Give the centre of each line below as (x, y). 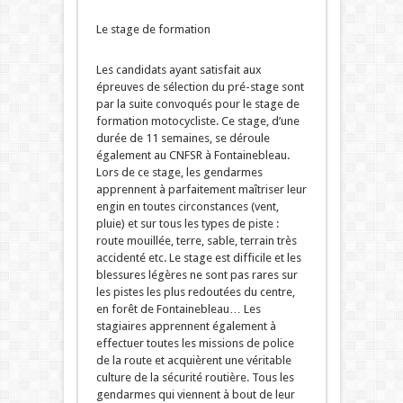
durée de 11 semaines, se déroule (183, 139)
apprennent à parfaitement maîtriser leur (201, 190)
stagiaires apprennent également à (186, 327)
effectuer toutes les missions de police (195, 344)
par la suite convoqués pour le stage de (197, 104)
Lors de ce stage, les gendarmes (179, 173)
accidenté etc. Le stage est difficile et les (198, 258)
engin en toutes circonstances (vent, (187, 207)
